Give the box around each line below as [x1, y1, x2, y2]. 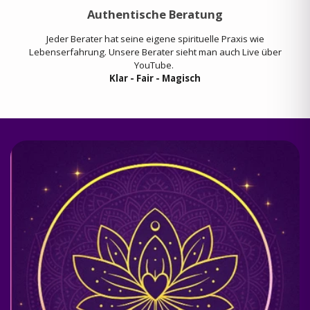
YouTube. [134, 59, 176, 71]
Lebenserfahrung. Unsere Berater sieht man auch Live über [28, 46, 282, 58]
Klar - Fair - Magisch [109, 72, 201, 84]
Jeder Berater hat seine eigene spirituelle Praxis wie [46, 33, 264, 45]
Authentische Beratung [87, 6, 223, 22]
